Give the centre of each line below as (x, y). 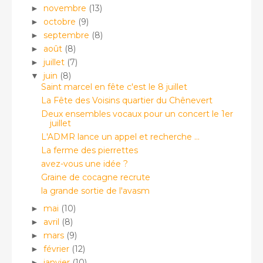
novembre (66, 8)
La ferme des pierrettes (89, 150)
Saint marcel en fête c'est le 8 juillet (114, 87)
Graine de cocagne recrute (95, 177)
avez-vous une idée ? (84, 164)
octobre (60, 21)
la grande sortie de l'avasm (95, 191)
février (57, 249)
